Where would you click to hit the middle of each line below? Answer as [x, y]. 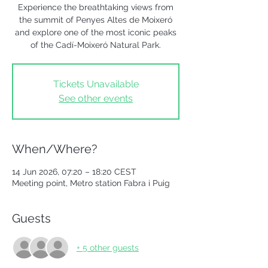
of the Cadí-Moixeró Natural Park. [96, 45]
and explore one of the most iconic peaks [96, 32]
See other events [96, 98]
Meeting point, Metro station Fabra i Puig [91, 183]
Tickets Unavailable [96, 84]
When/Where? [55, 149]
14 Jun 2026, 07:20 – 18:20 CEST [74, 172]
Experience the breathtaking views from [96, 7]
